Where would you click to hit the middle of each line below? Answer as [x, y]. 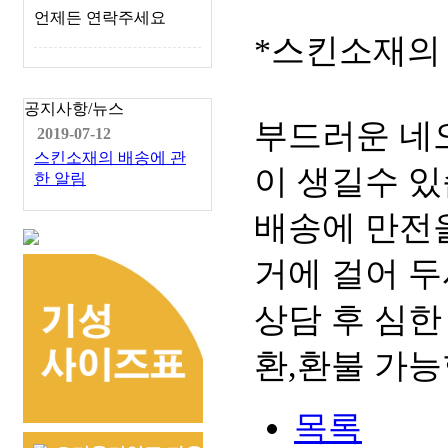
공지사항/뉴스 [74, 108]
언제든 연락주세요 [100, 17]
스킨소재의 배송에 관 [110, 157]
